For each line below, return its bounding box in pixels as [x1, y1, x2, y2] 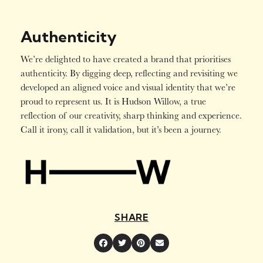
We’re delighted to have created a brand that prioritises [20, 53, 231, 65]
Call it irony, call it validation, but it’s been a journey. [20, 124, 221, 135]
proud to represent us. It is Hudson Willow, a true [20, 96, 206, 107]
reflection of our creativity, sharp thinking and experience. [20, 110, 242, 121]
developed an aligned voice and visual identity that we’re [20, 82, 235, 93]
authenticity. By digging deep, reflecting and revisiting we [20, 68, 238, 79]
